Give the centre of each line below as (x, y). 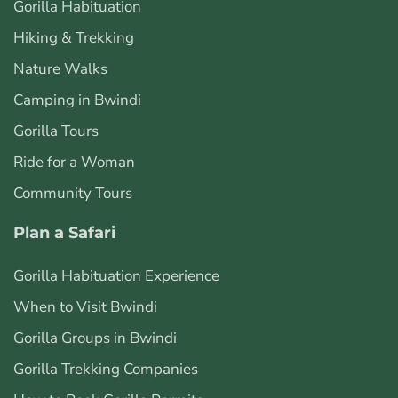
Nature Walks (60, 69)
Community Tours (73, 194)
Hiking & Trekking (74, 38)
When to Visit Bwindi (85, 307)
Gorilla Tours (56, 131)
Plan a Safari (64, 233)
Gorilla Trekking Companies (106, 370)
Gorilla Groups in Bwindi (95, 338)
